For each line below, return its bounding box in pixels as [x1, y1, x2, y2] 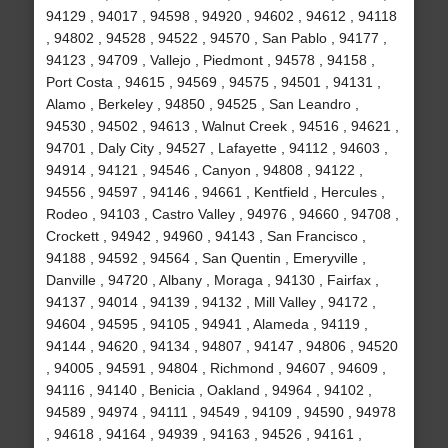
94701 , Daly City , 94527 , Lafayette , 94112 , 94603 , [45, 140, 388, 157]
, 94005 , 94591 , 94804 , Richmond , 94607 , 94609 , [45, 360, 386, 377]
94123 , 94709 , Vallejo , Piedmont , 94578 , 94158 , [45, 52, 375, 69]
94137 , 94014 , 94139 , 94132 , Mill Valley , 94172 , [45, 294, 376, 311]
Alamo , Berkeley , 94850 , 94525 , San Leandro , [45, 96, 359, 113]
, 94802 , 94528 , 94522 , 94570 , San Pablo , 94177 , [45, 30, 387, 47]
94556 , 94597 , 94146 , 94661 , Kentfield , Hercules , [45, 184, 385, 201]
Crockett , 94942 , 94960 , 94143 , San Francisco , [45, 228, 366, 245]
